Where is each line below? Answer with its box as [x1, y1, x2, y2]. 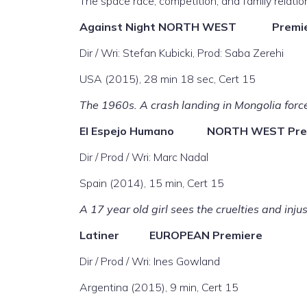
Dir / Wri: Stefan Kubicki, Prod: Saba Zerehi [79, 46, 284, 60]
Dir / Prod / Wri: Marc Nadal [79, 150, 208, 164]
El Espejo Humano [79, 124, 207, 138]
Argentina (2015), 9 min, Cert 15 [79, 280, 238, 294]
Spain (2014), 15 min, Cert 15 [79, 176, 224, 190]
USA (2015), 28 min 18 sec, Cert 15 [79, 72, 256, 86]
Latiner [79, 228, 149, 242]
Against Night [79, 20, 158, 34]
